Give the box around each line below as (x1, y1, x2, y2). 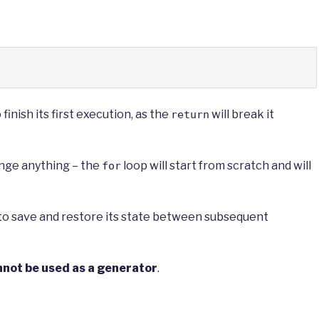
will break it (209, 108, 274, 122)
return (171, 108, 209, 122)
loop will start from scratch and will (121, 159, 311, 173)
